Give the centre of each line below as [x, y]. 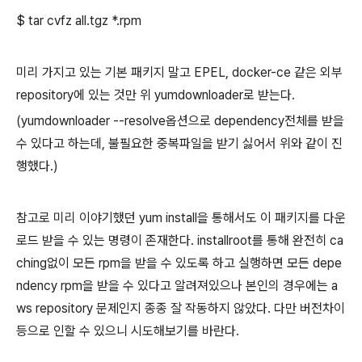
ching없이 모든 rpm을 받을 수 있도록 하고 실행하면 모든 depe [179, 263]
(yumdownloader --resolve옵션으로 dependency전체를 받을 [180, 121]
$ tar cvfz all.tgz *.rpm [79, 21]
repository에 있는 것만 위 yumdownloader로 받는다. [156, 95]
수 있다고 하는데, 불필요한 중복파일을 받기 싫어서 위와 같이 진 [179, 144]
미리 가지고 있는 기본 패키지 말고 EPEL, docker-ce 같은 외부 [179, 73]
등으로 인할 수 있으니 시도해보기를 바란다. [128, 331]
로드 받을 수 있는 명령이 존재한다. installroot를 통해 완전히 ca [180, 241]
